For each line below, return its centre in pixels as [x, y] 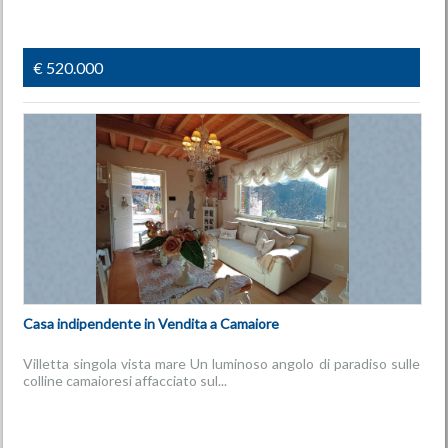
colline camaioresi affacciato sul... [124, 380]
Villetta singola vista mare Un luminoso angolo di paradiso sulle [221, 363]
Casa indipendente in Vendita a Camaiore [150, 323]
